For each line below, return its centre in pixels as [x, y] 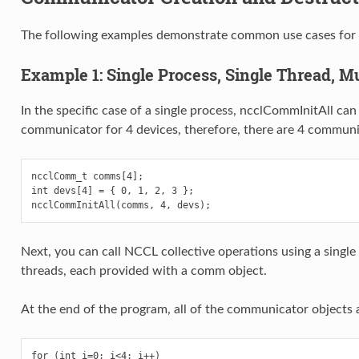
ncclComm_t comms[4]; [87, 177]
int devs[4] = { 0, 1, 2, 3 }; [112, 191]
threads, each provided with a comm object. [143, 271]
